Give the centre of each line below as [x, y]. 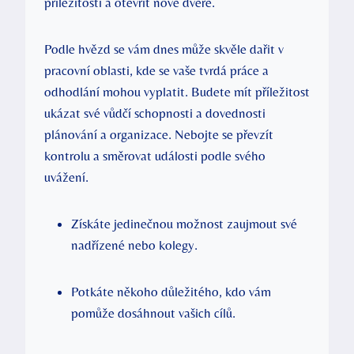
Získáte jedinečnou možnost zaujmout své [184, 223]
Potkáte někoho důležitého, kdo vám [171, 291]
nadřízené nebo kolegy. [134, 245]
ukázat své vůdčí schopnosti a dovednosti [155, 113]
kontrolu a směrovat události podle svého [155, 155]
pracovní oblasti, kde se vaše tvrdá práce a [156, 70]
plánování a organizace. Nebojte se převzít [159, 134]
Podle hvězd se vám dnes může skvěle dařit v [164, 49]
